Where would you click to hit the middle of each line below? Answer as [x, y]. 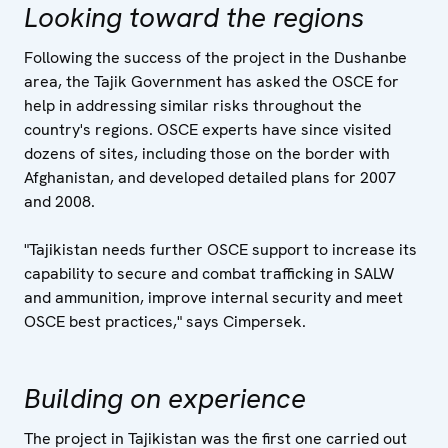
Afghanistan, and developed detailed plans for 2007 [210, 177]
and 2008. [59, 201]
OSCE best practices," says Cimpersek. [165, 321]
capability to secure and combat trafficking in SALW [209, 273]
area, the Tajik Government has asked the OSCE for [211, 81]
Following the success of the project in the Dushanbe [215, 57]
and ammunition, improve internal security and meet [213, 297]
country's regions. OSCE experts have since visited [207, 129]
